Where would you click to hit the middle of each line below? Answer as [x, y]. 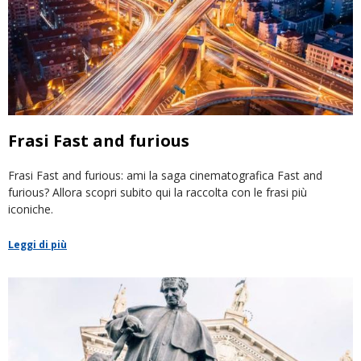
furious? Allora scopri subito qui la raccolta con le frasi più [158, 193]
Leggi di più [37, 245]
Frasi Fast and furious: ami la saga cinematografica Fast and [165, 176]
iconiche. [31, 210]
